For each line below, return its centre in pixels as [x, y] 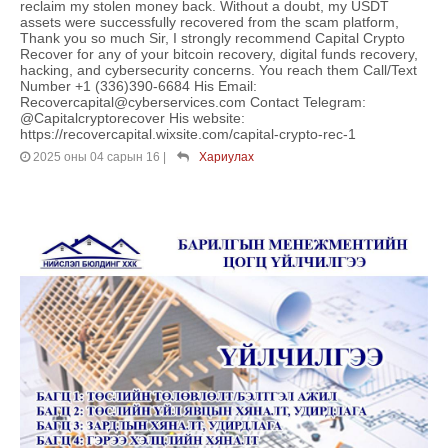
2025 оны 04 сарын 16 [96, 157]
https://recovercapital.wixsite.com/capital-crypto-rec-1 [188, 134]
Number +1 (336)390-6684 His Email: [138, 86]
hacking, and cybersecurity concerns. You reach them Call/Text [218, 70]
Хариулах [226, 157]
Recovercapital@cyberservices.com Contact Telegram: [193, 102]
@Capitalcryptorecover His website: [132, 118]
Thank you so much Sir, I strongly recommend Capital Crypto [212, 38]
